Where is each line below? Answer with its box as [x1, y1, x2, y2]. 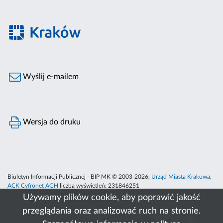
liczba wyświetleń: [58, 183, 108, 189]
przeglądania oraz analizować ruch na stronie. [22, 207, 201, 216]
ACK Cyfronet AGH [7, 183, 58, 189]
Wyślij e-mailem [21, 73, 79, 81]
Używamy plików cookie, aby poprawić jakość [22, 193, 201, 202]
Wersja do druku [21, 118, 81, 126]
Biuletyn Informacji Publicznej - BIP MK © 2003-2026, [7, 174, 151, 180]
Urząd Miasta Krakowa [151, 174, 210, 180]
